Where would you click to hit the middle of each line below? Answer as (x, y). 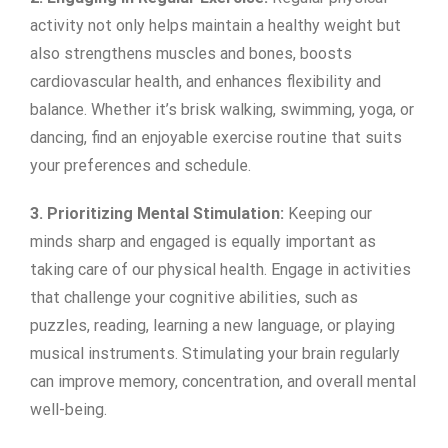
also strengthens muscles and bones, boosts (191, 54)
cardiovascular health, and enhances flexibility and (205, 82)
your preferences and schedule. (140, 166)
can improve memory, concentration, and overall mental (223, 382)
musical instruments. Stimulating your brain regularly (215, 354)
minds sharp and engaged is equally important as (203, 242)
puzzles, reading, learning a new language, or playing (212, 326)
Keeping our (328, 214)
